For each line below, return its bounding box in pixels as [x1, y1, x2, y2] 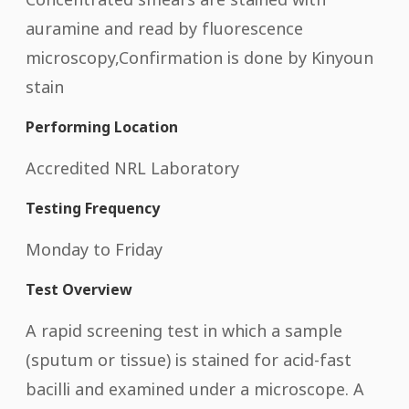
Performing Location [26, 116, 178, 137]
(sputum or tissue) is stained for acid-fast [26, 348, 351, 371]
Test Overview [26, 278, 132, 299]
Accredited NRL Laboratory [26, 156, 239, 179]
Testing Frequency [26, 197, 160, 218]
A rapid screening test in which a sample [26, 319, 342, 341]
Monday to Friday [26, 237, 163, 260]
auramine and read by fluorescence [26, 16, 303, 39]
